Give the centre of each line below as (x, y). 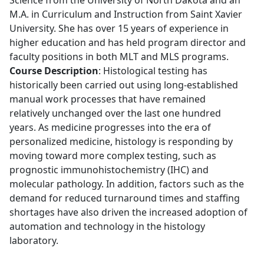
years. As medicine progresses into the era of (110, 127)
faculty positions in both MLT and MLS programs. (119, 56)
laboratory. (34, 240)
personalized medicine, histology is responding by (121, 141)
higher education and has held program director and (128, 42)
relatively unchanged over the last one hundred (115, 113)
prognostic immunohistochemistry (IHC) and (109, 169)
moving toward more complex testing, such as (113, 155)
